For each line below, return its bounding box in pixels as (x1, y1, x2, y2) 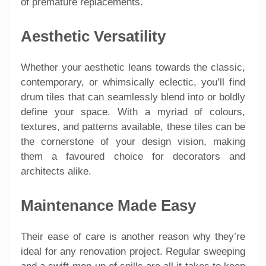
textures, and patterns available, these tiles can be (21, 121, 245, 132)
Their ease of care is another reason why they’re (21, 230, 245, 242)
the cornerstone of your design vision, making (21, 136, 245, 147)
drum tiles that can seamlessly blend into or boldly (21, 91, 245, 103)
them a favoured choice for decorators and (21, 151, 245, 162)
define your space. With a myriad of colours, (21, 106, 245, 118)
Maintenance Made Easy (21, 197, 196, 214)
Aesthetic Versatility (21, 27, 166, 45)
